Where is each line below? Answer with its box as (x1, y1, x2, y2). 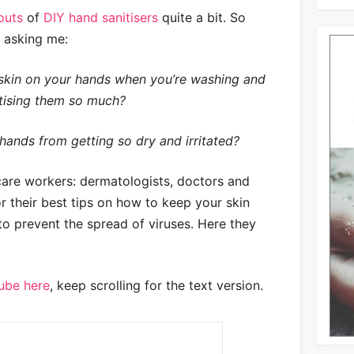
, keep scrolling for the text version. (49, 277, 263, 293)
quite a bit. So (157, 9, 246, 25)
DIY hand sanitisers (43, 9, 158, 25)
